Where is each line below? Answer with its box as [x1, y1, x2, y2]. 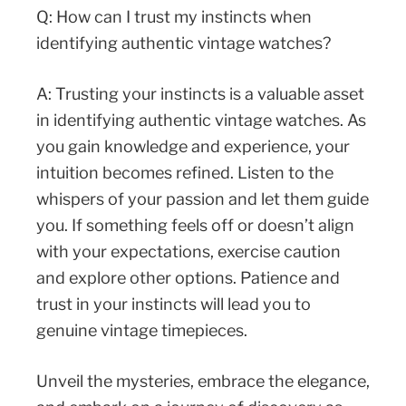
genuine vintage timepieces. [36, 321, 247, 341]
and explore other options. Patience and [36, 268, 340, 288]
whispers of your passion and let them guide [36, 189, 369, 209]
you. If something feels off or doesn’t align [36, 216, 354, 236]
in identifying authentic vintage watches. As [36, 111, 366, 130]
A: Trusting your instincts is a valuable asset [36, 84, 364, 104]
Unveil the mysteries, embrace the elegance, [36, 372, 370, 391]
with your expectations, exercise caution [36, 242, 341, 262]
